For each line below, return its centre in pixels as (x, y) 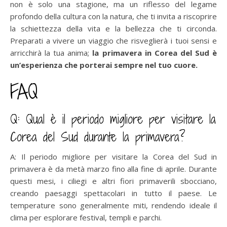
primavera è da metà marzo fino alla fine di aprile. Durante (113, 169)
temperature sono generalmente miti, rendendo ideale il (113, 205)
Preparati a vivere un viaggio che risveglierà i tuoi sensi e (113, 41)
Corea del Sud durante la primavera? (98, 137)
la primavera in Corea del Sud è (155, 53)
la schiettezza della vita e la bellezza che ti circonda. (113, 29)
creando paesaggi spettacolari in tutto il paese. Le (113, 193)
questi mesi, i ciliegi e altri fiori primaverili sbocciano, (113, 181)
